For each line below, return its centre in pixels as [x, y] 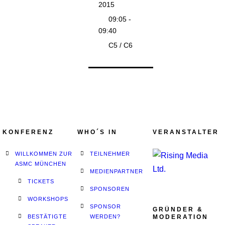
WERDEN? [105, 216]
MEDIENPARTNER [117, 171]
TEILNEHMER [110, 154]
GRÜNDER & [178, 209]
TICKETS [41, 181]
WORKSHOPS [48, 199]
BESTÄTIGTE [47, 216]
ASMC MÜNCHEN [41, 164]
